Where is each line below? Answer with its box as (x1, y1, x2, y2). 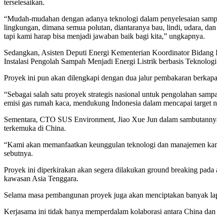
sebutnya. (4, 149, 33, 157)
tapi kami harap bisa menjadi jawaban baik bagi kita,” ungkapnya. (4, 32, 205, 40)
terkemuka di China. (4, 124, 66, 132)
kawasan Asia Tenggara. (4, 174, 78, 183)
